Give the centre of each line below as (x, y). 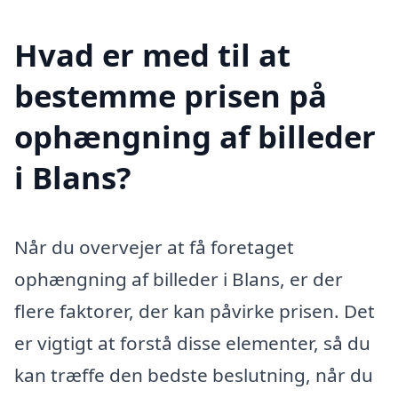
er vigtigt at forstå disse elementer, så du (192, 343)
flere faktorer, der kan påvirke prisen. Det (195, 311)
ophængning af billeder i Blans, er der (179, 279)
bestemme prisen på (171, 96)
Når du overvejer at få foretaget (154, 247)
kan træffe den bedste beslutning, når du (194, 375)
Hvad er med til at (152, 55)
